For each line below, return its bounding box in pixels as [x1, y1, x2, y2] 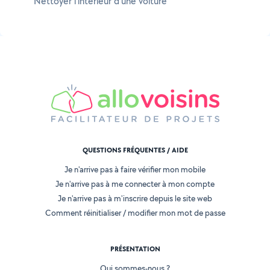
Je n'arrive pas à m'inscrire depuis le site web [58, 193, 212, 204]
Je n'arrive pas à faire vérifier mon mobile [64, 164, 206, 175]
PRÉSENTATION [110, 244, 160, 254]
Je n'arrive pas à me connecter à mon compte [55, 178, 215, 190]
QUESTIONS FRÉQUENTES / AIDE [82, 145, 188, 155]
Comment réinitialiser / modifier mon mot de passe [45, 207, 225, 219]
